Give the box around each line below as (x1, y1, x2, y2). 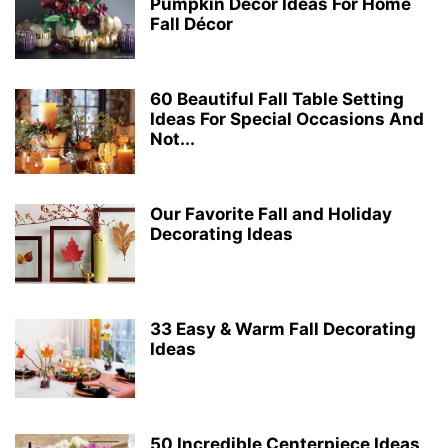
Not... (150, 129, 195, 150)
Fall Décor (150, 14, 233, 35)
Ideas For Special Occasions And (150, 109, 424, 130)
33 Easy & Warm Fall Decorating (150, 319, 416, 340)
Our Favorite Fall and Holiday (150, 204, 392, 225)
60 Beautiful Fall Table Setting (150, 89, 404, 110)
